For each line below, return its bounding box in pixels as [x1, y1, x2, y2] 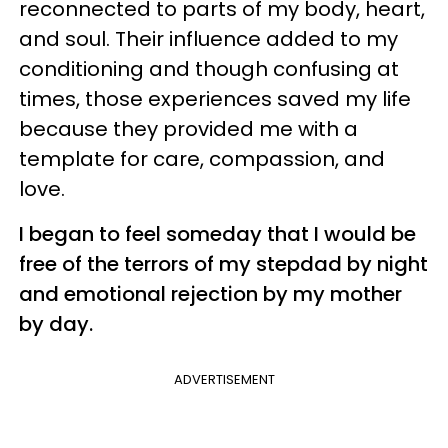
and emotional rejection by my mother [19, 279, 402, 308]
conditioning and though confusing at [19, 54, 399, 83]
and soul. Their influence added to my [19, 24, 398, 53]
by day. [19, 309, 93, 338]
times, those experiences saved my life [19, 84, 411, 113]
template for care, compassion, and [19, 144, 385, 173]
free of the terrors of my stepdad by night [19, 249, 428, 278]
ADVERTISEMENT [173, 369, 275, 389]
